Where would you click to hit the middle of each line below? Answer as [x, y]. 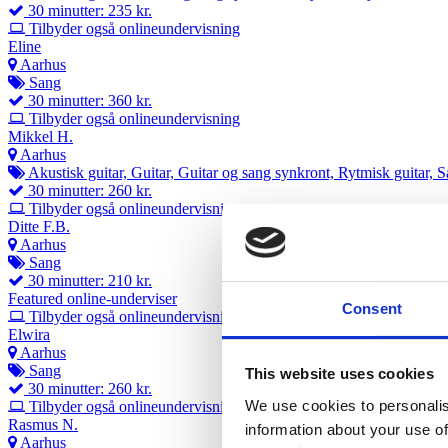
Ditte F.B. [39, 226]
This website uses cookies [339, 374]
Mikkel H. [40, 136]
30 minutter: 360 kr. [88, 100]
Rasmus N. [43, 424]
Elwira [29, 334]
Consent [372, 308]
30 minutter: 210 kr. [88, 280]
